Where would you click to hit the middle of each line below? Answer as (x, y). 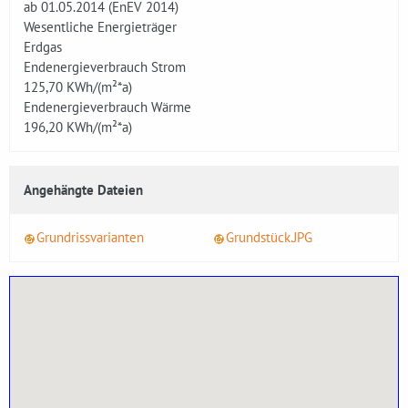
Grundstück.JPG (269, 237)
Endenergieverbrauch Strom (105, 67)
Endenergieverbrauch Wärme (107, 107)
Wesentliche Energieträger (100, 27)
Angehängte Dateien (83, 190)
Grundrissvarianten (90, 237)
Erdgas (43, 47)
